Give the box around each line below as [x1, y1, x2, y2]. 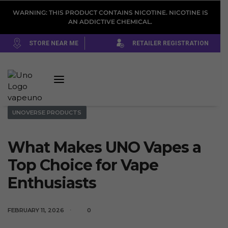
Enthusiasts [8, 173, 96, 192]
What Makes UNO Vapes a [8, 137, 201, 157]
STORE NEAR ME [28, 40, 78, 47]
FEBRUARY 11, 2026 [8, 206, 64, 214]
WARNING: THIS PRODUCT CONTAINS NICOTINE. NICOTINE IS [12, 9, 208, 16]
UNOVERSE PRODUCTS [12, 108, 82, 116]
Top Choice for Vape [8, 155, 158, 175]
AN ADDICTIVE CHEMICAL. [68, 18, 152, 25]
